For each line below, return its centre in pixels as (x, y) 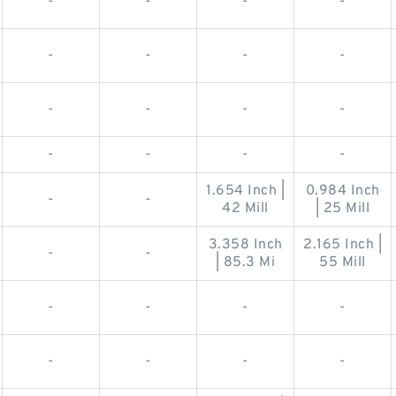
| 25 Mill (343, 209)
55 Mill (343, 263)
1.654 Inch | (245, 191)
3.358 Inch (245, 245)
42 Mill (245, 209)
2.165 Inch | (343, 245)
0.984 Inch (343, 191)
